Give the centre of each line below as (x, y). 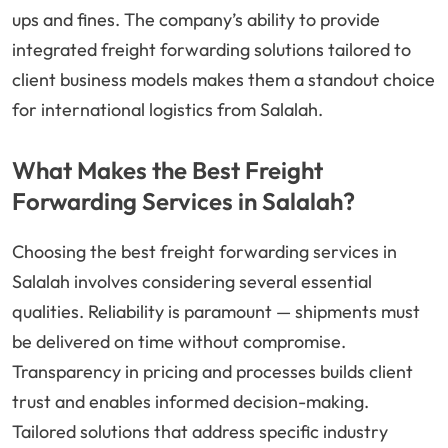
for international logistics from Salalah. (167, 110)
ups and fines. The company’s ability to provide (196, 20)
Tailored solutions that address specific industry (200, 432)
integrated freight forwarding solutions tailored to (211, 50)
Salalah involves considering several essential (192, 282)
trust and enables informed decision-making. (190, 402)
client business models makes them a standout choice (223, 80)
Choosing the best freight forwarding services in (204, 252)
